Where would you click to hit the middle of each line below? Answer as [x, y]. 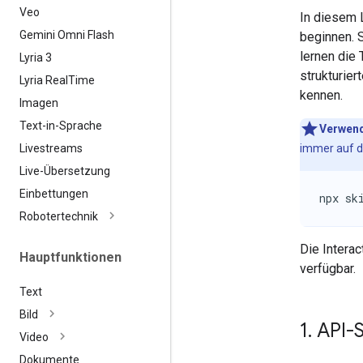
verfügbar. [328, 268]
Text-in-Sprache [61, 125]
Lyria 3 [36, 57]
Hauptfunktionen [70, 257]
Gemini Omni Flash [67, 34]
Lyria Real [44, 80]
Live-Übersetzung [65, 171]
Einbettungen [54, 193]
